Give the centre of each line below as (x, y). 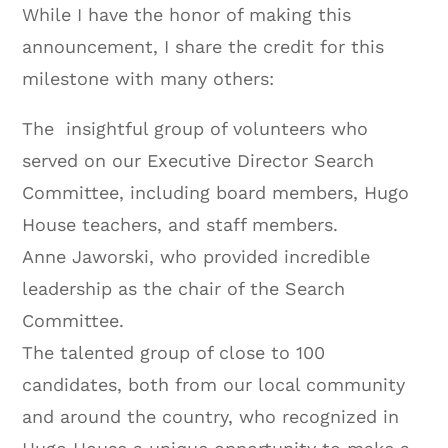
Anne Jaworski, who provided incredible (196, 256)
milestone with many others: (148, 78)
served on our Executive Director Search (198, 160)
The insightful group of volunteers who (195, 128)
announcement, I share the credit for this (203, 46)
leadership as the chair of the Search (184, 288)
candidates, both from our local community (214, 384)
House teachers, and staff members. (180, 224)
